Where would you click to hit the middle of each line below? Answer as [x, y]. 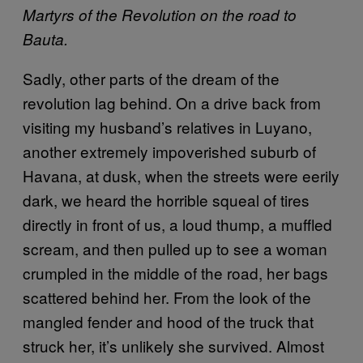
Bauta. [45, 38]
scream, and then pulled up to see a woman [175, 248]
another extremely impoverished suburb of [169, 151]
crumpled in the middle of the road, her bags [175, 272]
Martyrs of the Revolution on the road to [160, 14]
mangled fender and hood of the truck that [168, 321]
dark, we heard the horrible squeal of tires [166, 199]
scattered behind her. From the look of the [167, 297]
